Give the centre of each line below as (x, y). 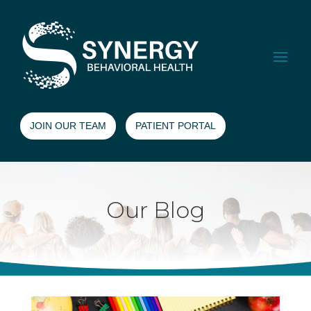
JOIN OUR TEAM (68, 126)
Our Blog (155, 210)
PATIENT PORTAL (176, 126)
